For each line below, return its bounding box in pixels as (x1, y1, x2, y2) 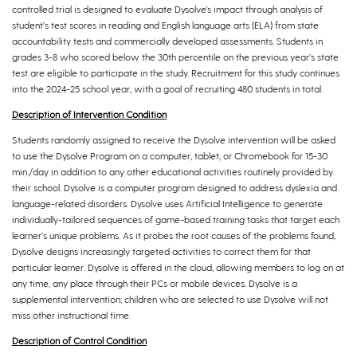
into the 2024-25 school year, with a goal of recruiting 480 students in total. (12, 82, 323, 94)
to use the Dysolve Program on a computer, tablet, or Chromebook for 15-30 (12, 149, 328, 161)
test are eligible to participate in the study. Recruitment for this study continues (12, 66, 339, 78)
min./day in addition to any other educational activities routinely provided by (12, 165, 333, 177)
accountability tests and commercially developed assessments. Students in (12, 34, 323, 46)
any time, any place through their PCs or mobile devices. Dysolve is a (12, 277, 297, 288)
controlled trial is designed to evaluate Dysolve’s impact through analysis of (12, 2, 323, 14)
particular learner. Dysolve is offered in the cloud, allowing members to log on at (12, 261, 344, 273)
